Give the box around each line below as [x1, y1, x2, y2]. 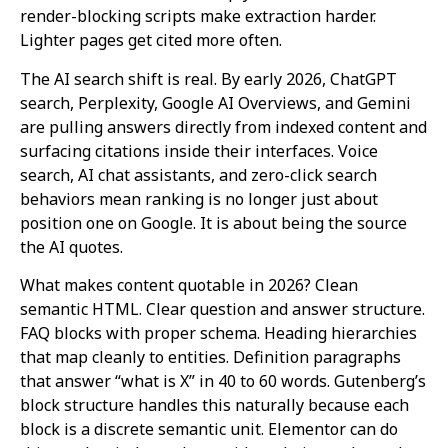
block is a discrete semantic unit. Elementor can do [20, 418, 398, 441]
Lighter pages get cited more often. [20, 29, 282, 52]
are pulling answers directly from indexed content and [20, 115, 427, 138]
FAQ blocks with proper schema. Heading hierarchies [20, 322, 417, 345]
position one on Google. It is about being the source [20, 211, 407, 234]
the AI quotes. [20, 235, 123, 258]
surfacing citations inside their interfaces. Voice [20, 139, 378, 162]
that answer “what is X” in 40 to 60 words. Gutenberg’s [20, 370, 426, 393]
